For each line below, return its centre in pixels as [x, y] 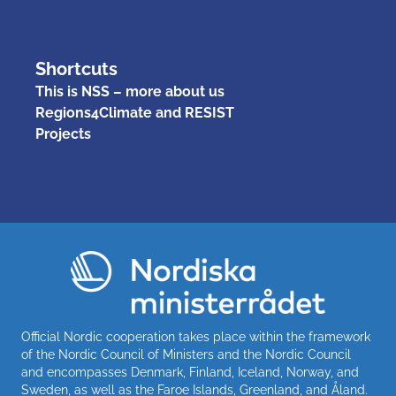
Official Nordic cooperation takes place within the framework [196, 337]
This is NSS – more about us [130, 91]
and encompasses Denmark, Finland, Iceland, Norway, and [190, 373]
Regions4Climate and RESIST [135, 112]
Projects [63, 133]
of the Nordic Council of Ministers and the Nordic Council [186, 355]
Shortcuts [76, 69]
